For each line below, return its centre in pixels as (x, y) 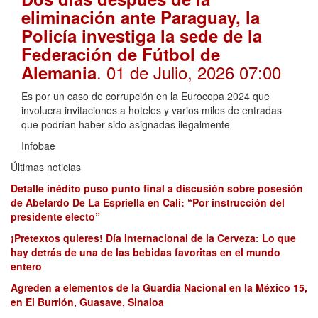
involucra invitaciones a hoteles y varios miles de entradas (152, 110)
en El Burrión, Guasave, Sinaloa (87, 302)
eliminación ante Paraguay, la (141, 17)
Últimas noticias (46, 167)
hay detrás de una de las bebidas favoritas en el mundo (146, 252)
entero (26, 267)
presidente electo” (55, 217)
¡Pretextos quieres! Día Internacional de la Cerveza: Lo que (153, 238)
